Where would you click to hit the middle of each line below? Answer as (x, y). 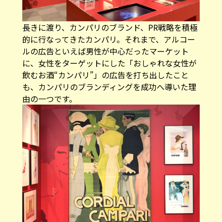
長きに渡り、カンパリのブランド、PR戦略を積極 (110, 28)
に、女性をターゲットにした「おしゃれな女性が (109, 63)
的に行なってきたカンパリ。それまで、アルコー (109, 39)
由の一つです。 (49, 99)
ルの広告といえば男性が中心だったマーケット (105, 51)
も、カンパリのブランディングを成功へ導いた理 (109, 87)
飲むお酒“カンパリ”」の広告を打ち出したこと (105, 75)
